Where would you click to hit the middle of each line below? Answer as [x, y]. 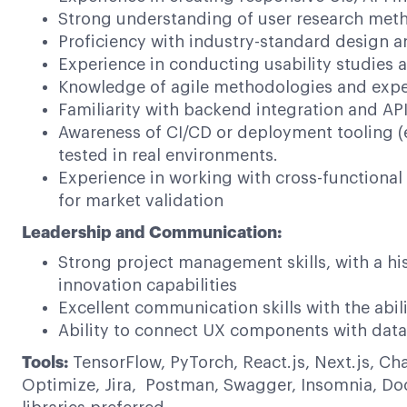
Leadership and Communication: [152, 233]
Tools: [45, 362]
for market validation [141, 201]
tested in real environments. [168, 155]
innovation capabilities [148, 285]
